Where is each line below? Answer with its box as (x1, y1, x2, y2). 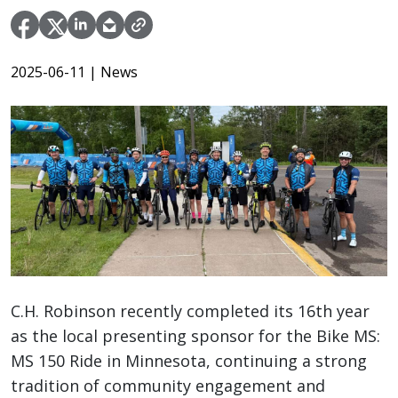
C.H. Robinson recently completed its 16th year (11, 300, 370, 322)
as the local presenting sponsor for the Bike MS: (11, 325, 380, 347)
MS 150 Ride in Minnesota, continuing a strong (11, 350, 367, 372)
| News (89, 62, 138, 83)
